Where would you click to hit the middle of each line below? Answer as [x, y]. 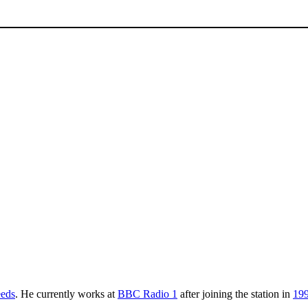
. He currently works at [66, 294]
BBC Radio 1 [147, 294]
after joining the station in [235, 294]
